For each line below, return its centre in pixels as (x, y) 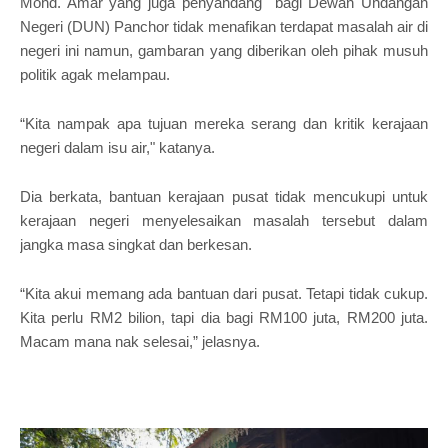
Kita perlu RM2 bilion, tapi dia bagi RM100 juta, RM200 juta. (224, 317)
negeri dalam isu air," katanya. (117, 147)
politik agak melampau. (97, 74)
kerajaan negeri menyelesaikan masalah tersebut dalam (224, 220)
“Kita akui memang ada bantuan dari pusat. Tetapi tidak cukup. (224, 293)
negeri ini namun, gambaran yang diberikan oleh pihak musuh (224, 50)
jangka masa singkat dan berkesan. (136, 244)
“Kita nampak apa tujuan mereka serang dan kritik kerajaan (224, 123)
